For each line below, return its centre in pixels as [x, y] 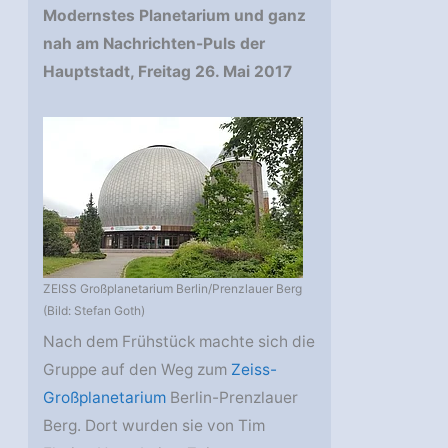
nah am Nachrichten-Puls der [154, 44]
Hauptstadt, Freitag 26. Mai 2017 [168, 72]
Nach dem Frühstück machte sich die [179, 342]
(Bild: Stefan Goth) [94, 311]
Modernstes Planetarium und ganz [175, 16]
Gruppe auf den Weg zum [137, 370]
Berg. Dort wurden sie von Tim [154, 426]
